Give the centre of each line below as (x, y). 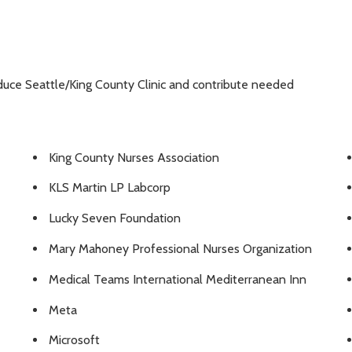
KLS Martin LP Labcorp (110, 188)
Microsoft (74, 340)
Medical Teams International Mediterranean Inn (178, 279)
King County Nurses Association (134, 157)
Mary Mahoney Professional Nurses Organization (180, 249)
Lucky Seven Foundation (115, 218)
